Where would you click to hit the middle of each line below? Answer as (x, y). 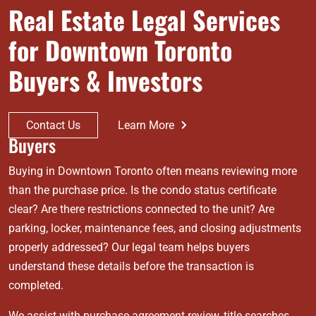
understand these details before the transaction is (131, 266)
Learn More (146, 125)
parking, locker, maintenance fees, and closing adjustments (155, 228)
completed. (36, 285)
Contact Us (53, 125)
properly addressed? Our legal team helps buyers (129, 247)
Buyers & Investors (105, 80)
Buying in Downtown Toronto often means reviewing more (153, 171)
